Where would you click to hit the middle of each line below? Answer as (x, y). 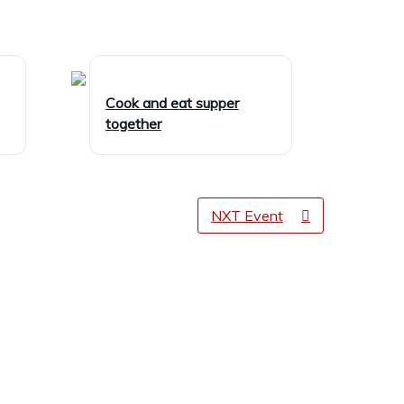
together (133, 124)
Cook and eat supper (172, 103)
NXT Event (247, 216)
